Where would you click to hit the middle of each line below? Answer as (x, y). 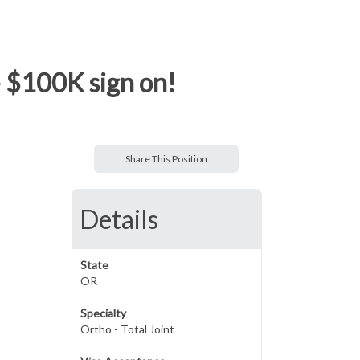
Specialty (103, 313)
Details (119, 219)
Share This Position (167, 159)
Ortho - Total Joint (127, 329)
